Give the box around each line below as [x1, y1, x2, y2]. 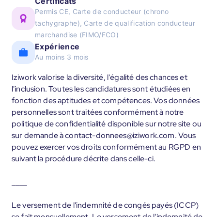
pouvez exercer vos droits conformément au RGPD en [12, 142, 201, 152]
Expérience [35, 42, 80, 51]
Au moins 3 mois [35, 53, 89, 61]
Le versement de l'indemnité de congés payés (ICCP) [12, 200, 199, 210]
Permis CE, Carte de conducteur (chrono [35, 7, 169, 15]
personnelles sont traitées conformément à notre [12, 107, 184, 117]
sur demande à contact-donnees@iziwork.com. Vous [12, 130, 196, 140]
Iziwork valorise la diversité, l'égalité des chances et [12, 72, 187, 82]
